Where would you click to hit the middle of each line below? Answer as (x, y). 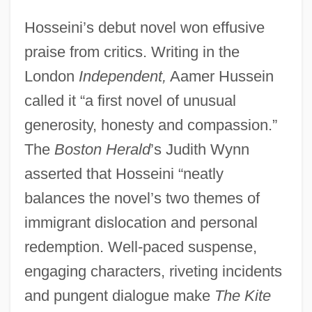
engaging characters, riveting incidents (153, 271)
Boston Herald (102, 149)
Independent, (122, 76)
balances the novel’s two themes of (142, 198)
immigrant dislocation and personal (141, 222)
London (51, 76)
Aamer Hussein (220, 76)
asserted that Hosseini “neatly (124, 173)
